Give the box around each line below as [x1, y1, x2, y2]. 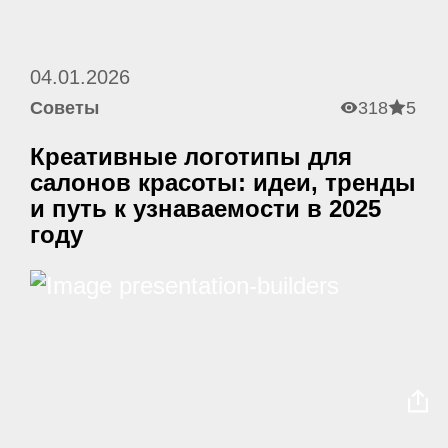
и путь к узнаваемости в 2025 [30, 194, 381, 222]
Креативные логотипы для [30, 142, 352, 170]
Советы [30, 97, 99, 118]
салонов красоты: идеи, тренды [30, 168, 416, 196]
